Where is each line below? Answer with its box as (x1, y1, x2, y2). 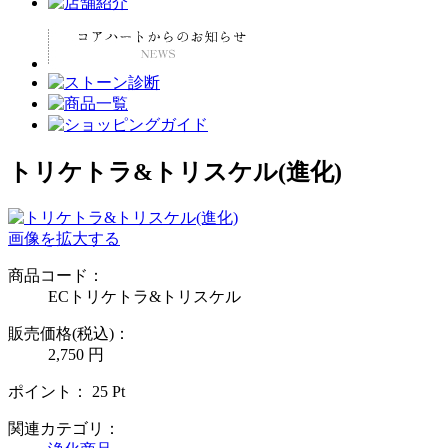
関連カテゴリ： (8, 419, 120, 437)
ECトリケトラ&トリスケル (48, 287, 241, 305)
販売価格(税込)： (8, 324, 130, 342)
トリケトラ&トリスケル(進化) (8, 158, 342, 185)
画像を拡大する (8, 229, 120, 247)
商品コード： (8, 266, 104, 284)
